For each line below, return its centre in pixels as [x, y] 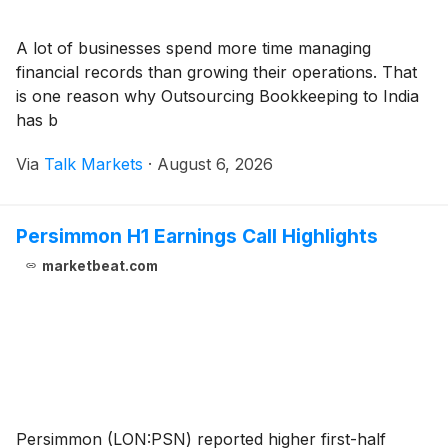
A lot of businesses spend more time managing [193, 47]
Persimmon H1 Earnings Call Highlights [197, 235]
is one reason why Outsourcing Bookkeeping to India [217, 95]
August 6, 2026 [215, 163]
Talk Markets [93, 163]
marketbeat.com [99, 265]
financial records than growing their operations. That [216, 71]
